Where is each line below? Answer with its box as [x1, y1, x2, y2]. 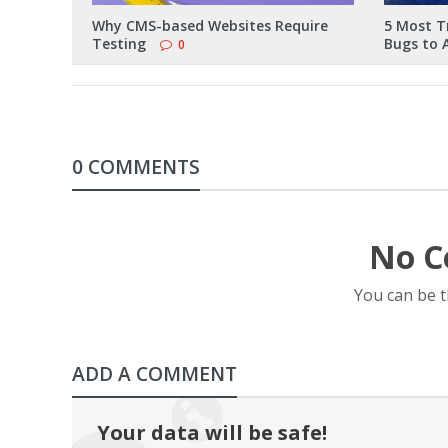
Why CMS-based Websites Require [92, 15, 328, 35]
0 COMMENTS [72, 152, 200, 180]
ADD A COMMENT [72, 359, 237, 387]
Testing [92, 33, 146, 53]
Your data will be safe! [97, 418, 327, 446]
